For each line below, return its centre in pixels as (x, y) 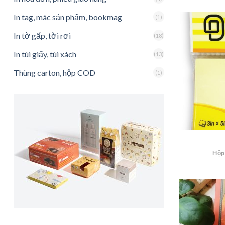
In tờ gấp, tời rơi (42, 35)
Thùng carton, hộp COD (54, 72)
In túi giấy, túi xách (45, 54)
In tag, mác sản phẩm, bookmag (68, 17)
